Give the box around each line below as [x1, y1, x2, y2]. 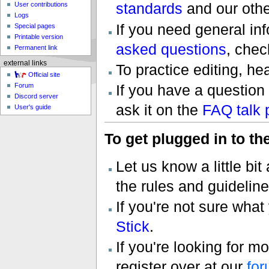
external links [3, 59, 47, 67]
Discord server [14, 92, 59, 100]
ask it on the [115, 101, 202, 119]
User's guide [14, 103, 52, 111]
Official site [28, 71, 61, 79]
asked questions [115, 40, 226, 58]
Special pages [14, 22, 56, 30]
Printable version [14, 33, 64, 41]
